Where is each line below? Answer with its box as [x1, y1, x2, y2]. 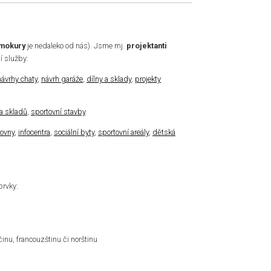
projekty [135, 74, 161, 83]
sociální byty [54, 128, 94, 137]
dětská [152, 128, 175, 137]
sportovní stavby [31, 107, 85, 117]
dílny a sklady [87, 74, 131, 83]
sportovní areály [98, 128, 149, 137]
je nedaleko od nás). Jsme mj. [25, 41, 126, 50]
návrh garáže [41, 74, 83, 83]
